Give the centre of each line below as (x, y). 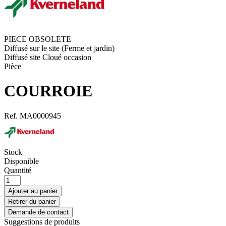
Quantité (18, 170)
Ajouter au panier (33, 191)
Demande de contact (38, 212)
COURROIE (48, 91)
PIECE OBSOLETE (38, 39)
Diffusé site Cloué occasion (48, 57)
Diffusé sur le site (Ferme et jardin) (59, 48)
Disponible (21, 161)
